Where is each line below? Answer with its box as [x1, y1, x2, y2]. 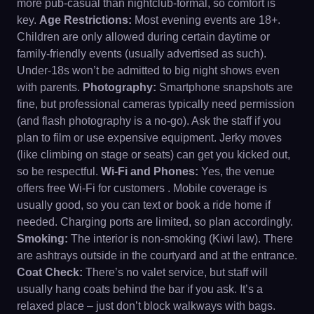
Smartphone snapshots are [156, 81, 293, 93]
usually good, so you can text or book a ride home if [17, 198, 271, 211]
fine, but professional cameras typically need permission [17, 97, 294, 110]
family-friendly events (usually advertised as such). [17, 47, 266, 60]
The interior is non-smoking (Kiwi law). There [68, 232, 293, 245]
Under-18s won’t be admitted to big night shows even [17, 64, 280, 76]
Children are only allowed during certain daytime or [17, 30, 270, 43]
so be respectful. [17, 165, 101, 177]
